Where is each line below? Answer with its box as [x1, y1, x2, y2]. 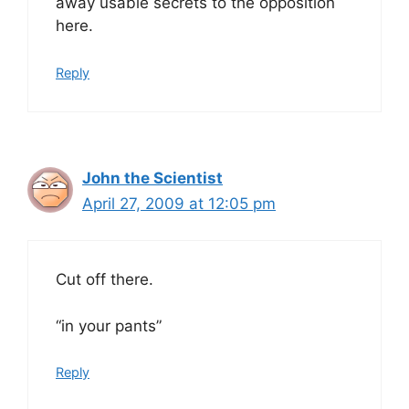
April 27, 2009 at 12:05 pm [82, 194, 276, 213]
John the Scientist [82, 168, 223, 187]
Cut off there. [56, 270, 153, 288]
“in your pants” [56, 316, 162, 335]
